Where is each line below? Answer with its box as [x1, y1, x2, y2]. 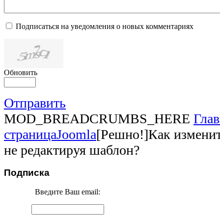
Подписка [4, 167, 50, 178]
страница [4, 127, 56, 142]
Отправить [4, 95, 66, 111]
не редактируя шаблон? [4, 142, 139, 158]
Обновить [4, 68, 37, 77]
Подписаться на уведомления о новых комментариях [16, 22, 193, 31]
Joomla [56, 127, 96, 142]
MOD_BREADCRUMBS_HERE [4, 111, 190, 127]
